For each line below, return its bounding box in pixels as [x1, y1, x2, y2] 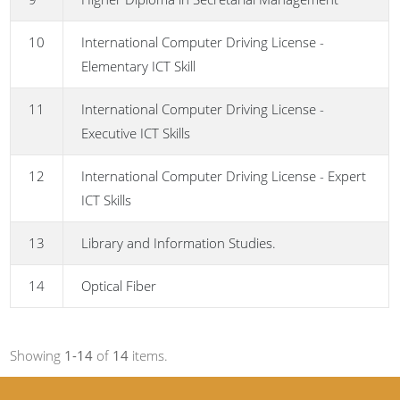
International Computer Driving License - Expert [81, 167, 367, 186]
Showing [10, 346, 65, 365]
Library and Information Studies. [81, 234, 277, 253]
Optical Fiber [81, 277, 157, 296]
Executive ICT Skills [81, 124, 191, 143]
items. [129, 346, 169, 365]
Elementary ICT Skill [81, 57, 196, 76]
